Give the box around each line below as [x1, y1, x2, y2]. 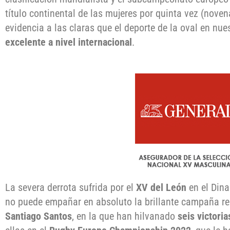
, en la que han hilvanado [72, 210, 178, 223]
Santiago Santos [5, 210, 72, 223]
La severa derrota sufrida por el [5, 181, 136, 194]
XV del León [136, 181, 186, 194]
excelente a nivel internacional [5, 36, 132, 48]
